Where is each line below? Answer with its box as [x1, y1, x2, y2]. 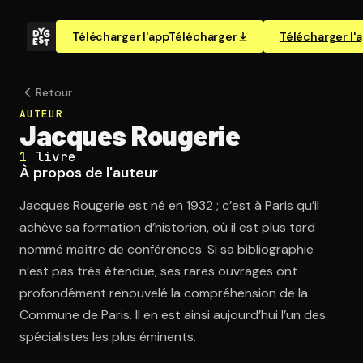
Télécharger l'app [72, 29, 169, 44]
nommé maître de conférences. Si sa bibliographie [19, 241, 314, 258]
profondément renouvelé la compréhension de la [19, 284, 308, 301]
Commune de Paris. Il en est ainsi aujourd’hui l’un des [19, 306, 326, 323]
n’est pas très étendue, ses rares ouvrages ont [19, 263, 297, 280]
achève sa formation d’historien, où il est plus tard [19, 219, 315, 236]
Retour [36, 85, 72, 100]
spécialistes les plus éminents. [19, 328, 196, 345]
